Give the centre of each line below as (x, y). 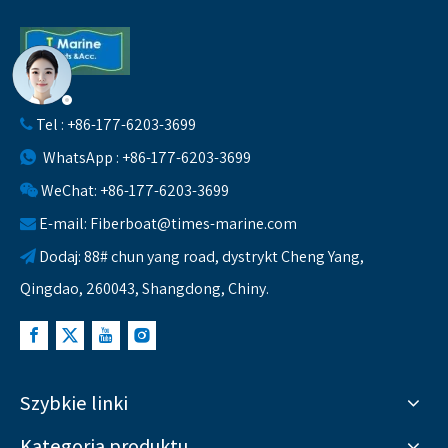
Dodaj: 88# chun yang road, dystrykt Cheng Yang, (200, 256)
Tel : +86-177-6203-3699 (114, 124)
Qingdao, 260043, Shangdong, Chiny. (144, 288)
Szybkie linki (74, 402)
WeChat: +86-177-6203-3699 (133, 190)
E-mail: (63, 223)
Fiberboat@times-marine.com (193, 223)
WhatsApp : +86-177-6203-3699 (145, 157)
